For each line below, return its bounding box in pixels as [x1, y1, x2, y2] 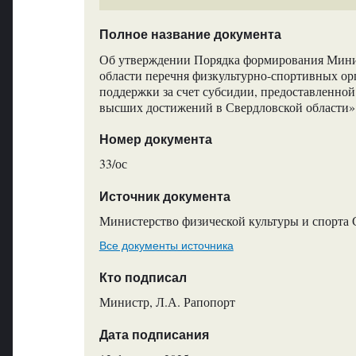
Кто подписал [99, 270, 187, 284]
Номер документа [99, 133, 212, 147]
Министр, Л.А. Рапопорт [99, 293, 235, 311]
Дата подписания [99, 327, 209, 342]
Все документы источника [99, 238, 234, 252]
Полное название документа [99, 28, 281, 42]
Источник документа [99, 189, 230, 203]
